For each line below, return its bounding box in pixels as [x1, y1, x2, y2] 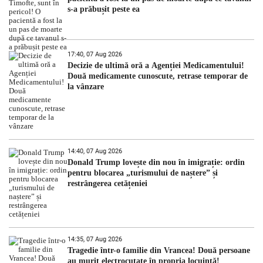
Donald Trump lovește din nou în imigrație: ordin [68, 157, 245, 167]
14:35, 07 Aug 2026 [68, 235, 122, 243]
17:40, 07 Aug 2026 [68, 50, 122, 58]
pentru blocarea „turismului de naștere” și [68, 168, 218, 177]
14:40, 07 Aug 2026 [68, 147, 122, 155]
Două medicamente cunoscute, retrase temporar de [68, 71, 248, 80]
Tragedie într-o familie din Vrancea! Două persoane [68, 245, 250, 255]
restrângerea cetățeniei [68, 178, 147, 188]
